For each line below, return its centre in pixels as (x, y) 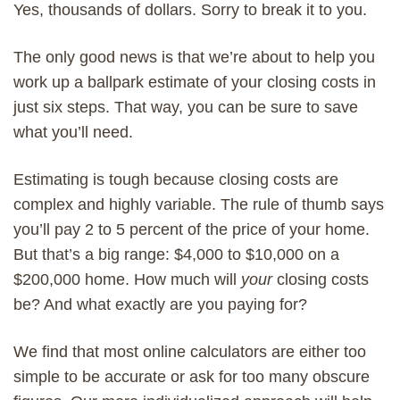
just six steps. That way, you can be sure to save (186, 107)
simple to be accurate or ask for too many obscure (192, 376)
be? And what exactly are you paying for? (160, 304)
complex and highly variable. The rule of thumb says (199, 204)
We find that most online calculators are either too (190, 351)
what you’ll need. (73, 132)
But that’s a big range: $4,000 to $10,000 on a (176, 254)
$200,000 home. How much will (127, 279)
